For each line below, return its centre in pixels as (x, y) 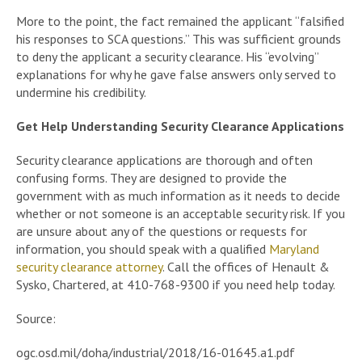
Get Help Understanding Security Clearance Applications (180, 126)
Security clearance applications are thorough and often (164, 160)
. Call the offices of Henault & (246, 267)
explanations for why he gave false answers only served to (176, 75)
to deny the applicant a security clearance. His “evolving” (167, 57)
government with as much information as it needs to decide (178, 196)
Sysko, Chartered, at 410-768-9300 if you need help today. (176, 285)
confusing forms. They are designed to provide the (152, 178)
